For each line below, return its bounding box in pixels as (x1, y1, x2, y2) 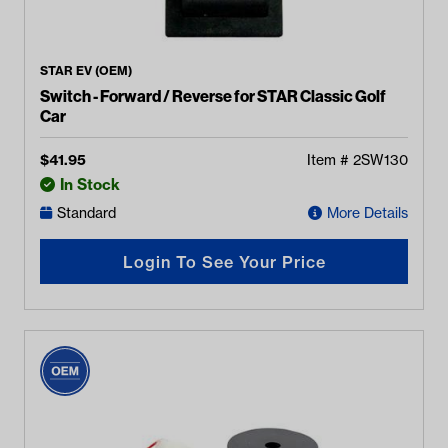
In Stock (60, 175, 120, 194)
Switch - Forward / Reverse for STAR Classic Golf (40, 86, 386, 106)
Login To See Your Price (122, 251, 326, 272)
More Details (327, 204, 408, 222)
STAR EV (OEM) (40, 63, 132, 78)
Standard (57, 204, 116, 222)
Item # (307, 151, 353, 169)
